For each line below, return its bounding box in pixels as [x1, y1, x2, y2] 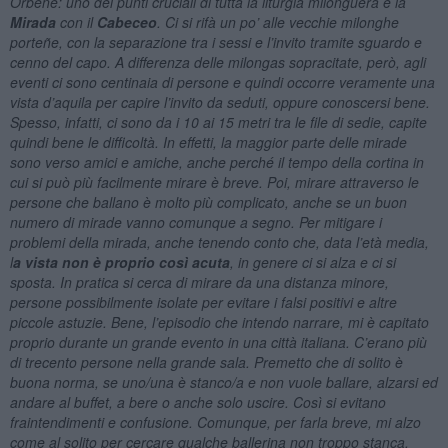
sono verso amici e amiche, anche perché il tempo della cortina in [9, 151, 424, 172]
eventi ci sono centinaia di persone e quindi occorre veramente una [9, 71, 435, 92]
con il [55, 11, 97, 32]
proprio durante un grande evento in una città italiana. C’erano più [9, 331, 427, 352]
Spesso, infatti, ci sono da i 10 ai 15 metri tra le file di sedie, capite [9, 111, 427, 132]
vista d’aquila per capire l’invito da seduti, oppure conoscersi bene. [9, 91, 430, 112]
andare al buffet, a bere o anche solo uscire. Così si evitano [9, 391, 386, 412]
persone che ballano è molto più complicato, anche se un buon [9, 191, 407, 212]
